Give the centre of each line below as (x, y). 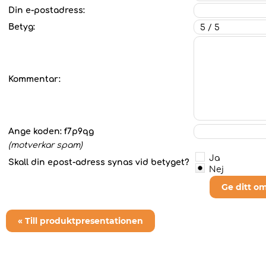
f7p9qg (79, 132)
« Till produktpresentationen (80, 221)
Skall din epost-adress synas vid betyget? (100, 162)
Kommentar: (34, 79)
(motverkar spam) (45, 145)
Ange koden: (36, 132)
